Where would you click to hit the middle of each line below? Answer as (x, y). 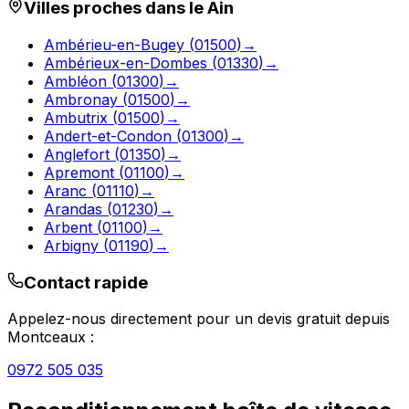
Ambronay (81, 99)
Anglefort (77, 154)
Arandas (73, 209)
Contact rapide (86, 282)
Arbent (68, 227)
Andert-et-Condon (108, 136)
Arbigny (71, 245)
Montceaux (47, 337)
